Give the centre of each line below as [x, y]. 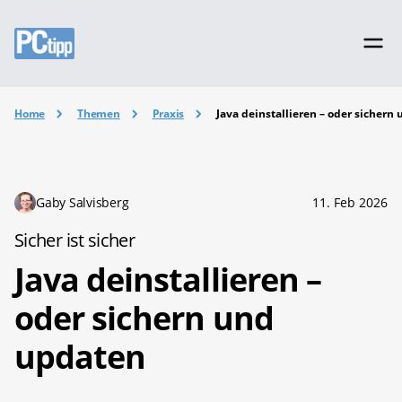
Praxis [168, 114]
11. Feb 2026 [350, 202]
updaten [80, 356]
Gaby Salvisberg [83, 202]
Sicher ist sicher [75, 240]
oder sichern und [144, 318]
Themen [99, 114]
